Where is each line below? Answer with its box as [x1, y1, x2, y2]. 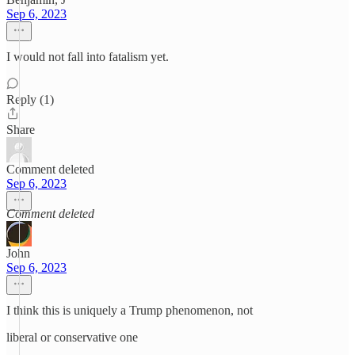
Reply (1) [6, 93, 54, 106]
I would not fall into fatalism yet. [6, 50, 169, 63]
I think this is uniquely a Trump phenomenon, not [6, 303, 253, 317]
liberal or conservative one [6, 330, 138, 344]
